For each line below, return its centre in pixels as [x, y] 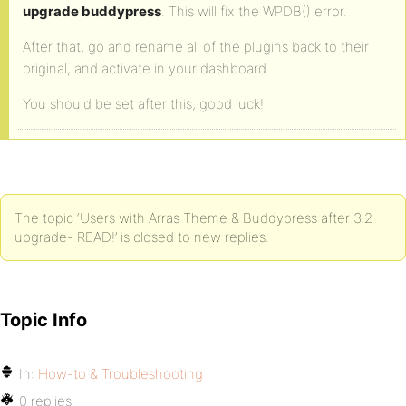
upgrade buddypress [92, 11]
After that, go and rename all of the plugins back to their [196, 47]
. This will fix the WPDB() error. [254, 11]
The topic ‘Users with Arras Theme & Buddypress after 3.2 [193, 218]
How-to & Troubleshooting [121, 374]
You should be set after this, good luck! [143, 104]
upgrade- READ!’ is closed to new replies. [142, 237]
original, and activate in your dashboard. [146, 68]
